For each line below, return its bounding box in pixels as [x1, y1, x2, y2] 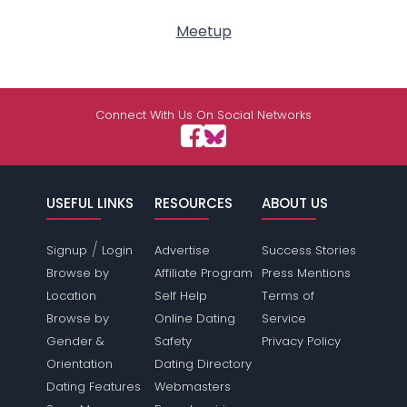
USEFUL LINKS [46, 194, 134, 213]
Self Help [154, 287, 207, 305]
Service [261, 310, 306, 328]
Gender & [46, 333, 105, 351]
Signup [46, 242, 88, 260]
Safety [154, 333, 192, 351]
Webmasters [154, 378, 231, 396]
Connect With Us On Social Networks [95, 106, 312, 124]
